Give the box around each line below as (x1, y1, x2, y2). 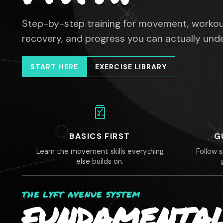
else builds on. (76, 157, 123, 166)
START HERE (30, 62, 79, 71)
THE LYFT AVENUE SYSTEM (22, 189, 141, 200)
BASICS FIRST (69, 131, 130, 141)
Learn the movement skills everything (36, 147, 164, 156)
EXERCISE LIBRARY (95, 62, 167, 71)
